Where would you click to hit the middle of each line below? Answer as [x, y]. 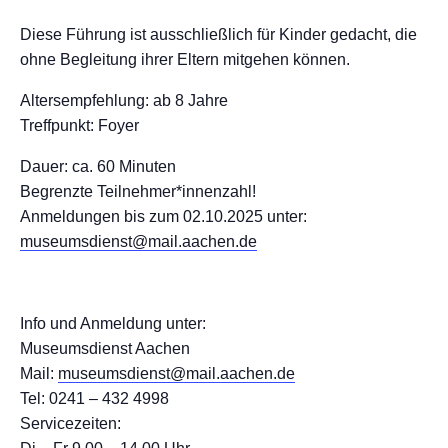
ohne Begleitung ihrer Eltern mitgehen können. [185, 59]
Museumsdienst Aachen [105, 348]
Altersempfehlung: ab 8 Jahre [124, 100]
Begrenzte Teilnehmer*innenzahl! [138, 191]
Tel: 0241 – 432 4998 [94, 398]
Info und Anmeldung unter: [113, 323]
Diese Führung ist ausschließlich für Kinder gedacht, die [218, 34]
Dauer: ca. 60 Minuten [98, 166]
